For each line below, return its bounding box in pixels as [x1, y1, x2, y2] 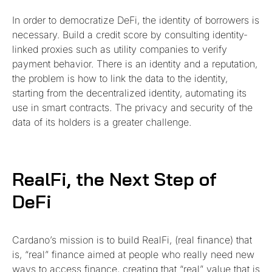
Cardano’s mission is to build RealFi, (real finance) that [12, 233, 252, 246]
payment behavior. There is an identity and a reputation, [12, 57, 257, 70]
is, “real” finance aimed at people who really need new [12, 248, 254, 260]
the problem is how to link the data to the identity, [12, 72, 228, 84]
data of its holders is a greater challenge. [12, 115, 191, 128]
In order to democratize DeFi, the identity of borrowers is [12, 13, 259, 26]
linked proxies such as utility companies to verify [12, 42, 227, 55]
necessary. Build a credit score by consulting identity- [12, 28, 248, 41]
